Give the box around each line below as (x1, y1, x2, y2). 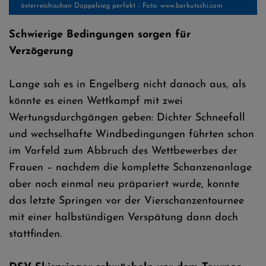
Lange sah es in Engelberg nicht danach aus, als (9, 79, 246, 90)
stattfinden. (9, 229, 62, 240)
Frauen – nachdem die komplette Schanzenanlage (9, 162, 252, 173)
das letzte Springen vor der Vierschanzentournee (9, 195, 244, 207)
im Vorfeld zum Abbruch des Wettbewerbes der (9, 145, 237, 157)
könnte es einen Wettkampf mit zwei (9, 96, 183, 107)
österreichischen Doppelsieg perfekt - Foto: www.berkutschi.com (21, 2, 223, 9)
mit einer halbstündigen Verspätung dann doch (9, 212, 238, 223)
